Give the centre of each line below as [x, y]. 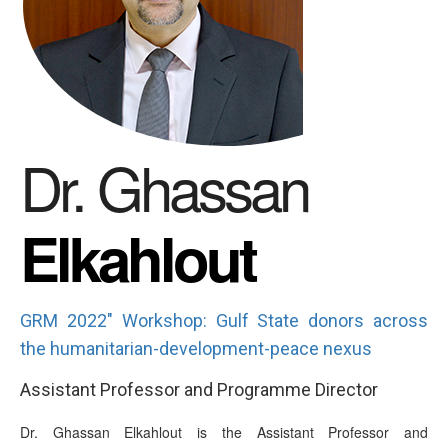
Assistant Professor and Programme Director [199, 390]
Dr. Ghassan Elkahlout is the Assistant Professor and [224, 432]
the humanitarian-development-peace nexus [196, 349]
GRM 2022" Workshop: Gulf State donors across [224, 321]
